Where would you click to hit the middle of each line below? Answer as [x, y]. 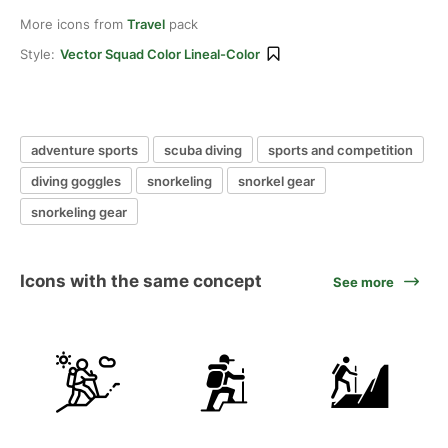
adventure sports [84, 149]
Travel [146, 24]
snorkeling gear [79, 211]
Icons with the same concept [141, 281]
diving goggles [76, 180]
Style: [37, 54]
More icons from [73, 24]
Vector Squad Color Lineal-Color [160, 54]
